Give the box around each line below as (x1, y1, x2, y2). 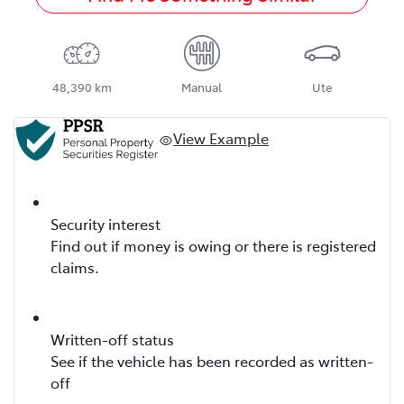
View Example (173, 127, 269, 148)
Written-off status (50, 328, 174, 349)
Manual (181, 79, 223, 96)
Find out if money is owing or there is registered (50, 234, 376, 255)
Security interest (50, 213, 161, 234)
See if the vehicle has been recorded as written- (50, 350, 373, 371)
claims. (50, 256, 99, 277)
